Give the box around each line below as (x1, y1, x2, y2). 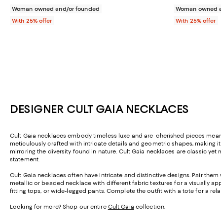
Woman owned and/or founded (12, 5, 100, 12)
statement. (10, 155, 40, 163)
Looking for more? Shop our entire (10, 203, 108, 210)
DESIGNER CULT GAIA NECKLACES (10, 102, 189, 116)
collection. (134, 203, 166, 210)
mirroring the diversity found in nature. (10, 147, 117, 155)
